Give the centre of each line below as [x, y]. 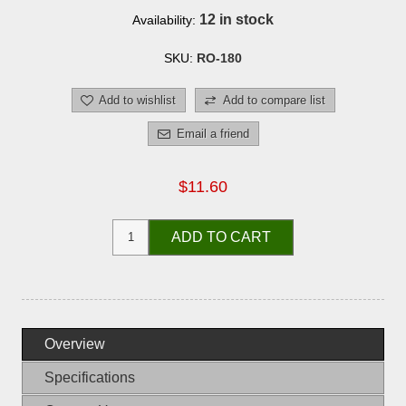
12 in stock [237, 19]
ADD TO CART [221, 237]
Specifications [90, 377]
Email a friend [213, 133]
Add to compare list [274, 100]
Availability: [164, 19]
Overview [75, 343]
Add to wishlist [137, 100]
